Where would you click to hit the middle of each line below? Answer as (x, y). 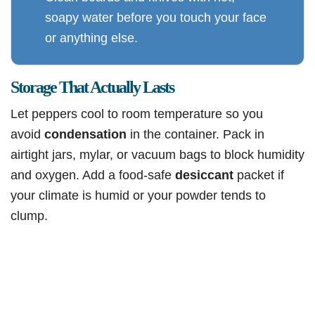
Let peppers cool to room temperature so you (137, 114)
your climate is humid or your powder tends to (138, 195)
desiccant (204, 175)
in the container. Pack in (195, 134)
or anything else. (91, 38)
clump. (29, 216)
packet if (259, 175)
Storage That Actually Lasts (92, 88)
